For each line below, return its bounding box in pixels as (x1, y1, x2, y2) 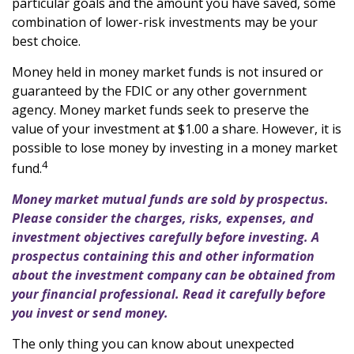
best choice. (12, 32, 81, 50)
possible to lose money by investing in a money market (12, 138, 337, 156)
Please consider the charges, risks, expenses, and (12, 209, 314, 227)
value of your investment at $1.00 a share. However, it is (12, 119, 341, 137)
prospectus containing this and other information (12, 247, 314, 265)
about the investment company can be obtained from (12, 265, 335, 284)
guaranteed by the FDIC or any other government (12, 81, 307, 100)
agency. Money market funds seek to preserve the (12, 100, 309, 119)
